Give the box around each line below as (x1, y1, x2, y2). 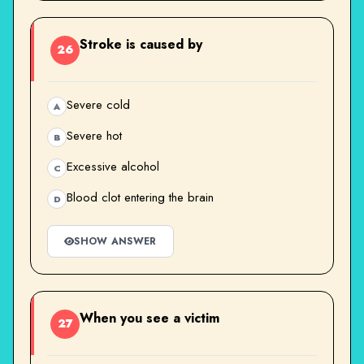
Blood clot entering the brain (67, 188, 214, 206)
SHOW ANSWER (74, 233, 157, 249)
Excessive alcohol (67, 157, 159, 175)
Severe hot (67, 126, 122, 145)
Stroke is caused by (80, 34, 202, 54)
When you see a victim (80, 308, 219, 327)
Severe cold (67, 95, 130, 114)
